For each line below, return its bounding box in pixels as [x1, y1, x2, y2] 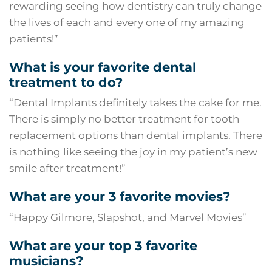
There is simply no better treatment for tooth [9, 113, 239, 126]
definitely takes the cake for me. [97, 97, 262, 109]
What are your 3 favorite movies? [9, 189, 230, 205]
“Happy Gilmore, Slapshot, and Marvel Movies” [9, 211, 246, 223]
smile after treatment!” [9, 162, 126, 175]
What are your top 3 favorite [9, 237, 197, 253]
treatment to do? [9, 74, 123, 90]
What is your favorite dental [9, 59, 196, 75]
